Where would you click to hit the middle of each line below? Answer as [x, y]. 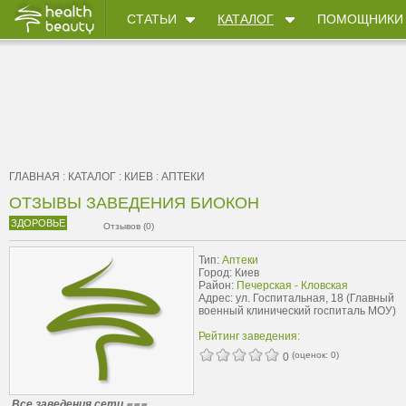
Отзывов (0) [129, 226]
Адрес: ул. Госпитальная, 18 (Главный [296, 298]
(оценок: [311, 355]
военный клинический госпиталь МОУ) [297, 311]
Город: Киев [229, 273]
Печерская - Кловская [292, 285]
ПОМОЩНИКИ [360, 19]
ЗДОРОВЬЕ [38, 223]
